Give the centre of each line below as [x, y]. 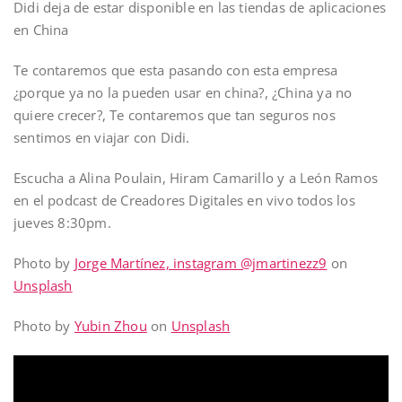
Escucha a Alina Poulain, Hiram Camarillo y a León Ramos [196, 177]
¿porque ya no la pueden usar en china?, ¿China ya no [183, 92]
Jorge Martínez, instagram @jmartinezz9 [201, 262]
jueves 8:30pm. [62, 222]
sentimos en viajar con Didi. [102, 137]
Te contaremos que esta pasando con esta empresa [176, 70]
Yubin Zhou [110, 325]
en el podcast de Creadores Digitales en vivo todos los [184, 200]
